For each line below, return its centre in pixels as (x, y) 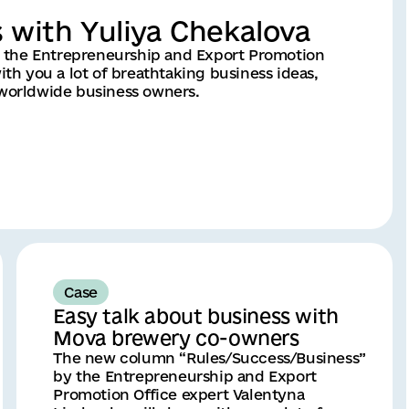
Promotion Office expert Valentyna (179, 394)
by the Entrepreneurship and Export (185, 376)
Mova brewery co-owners (176, 337)
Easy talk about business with (196, 315)
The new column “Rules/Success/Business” (210, 357)
